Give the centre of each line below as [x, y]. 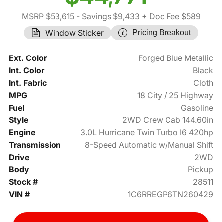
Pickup [201, 170]
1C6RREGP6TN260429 [171, 194]
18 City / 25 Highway [175, 95]
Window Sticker [74, 33]
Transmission [35, 145]
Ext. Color [28, 58]
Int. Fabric [28, 83]
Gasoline [197, 108]
